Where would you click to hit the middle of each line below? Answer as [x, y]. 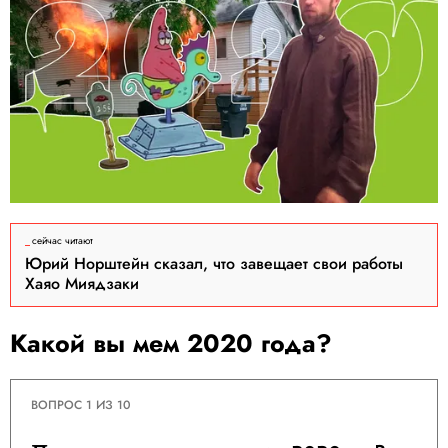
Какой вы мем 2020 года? [171, 343]
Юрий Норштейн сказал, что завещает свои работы [214, 264]
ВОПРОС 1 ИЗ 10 [81, 405]
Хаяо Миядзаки [82, 284]
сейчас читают [62, 241]
